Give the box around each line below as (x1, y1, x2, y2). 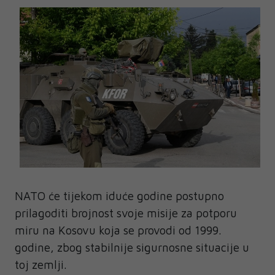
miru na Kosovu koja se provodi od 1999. (15, 223, 222, 238)
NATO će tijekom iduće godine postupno (15, 189, 224, 203)
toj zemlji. (15, 258, 67, 272)
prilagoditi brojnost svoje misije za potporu (15, 206, 237, 220)
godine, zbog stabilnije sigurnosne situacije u (15, 241, 249, 255)
